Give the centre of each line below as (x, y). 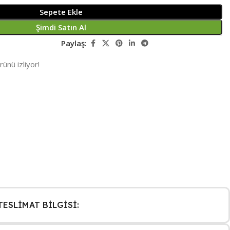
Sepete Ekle (61, 12)
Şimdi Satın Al (61, 27)
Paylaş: (74, 43)
